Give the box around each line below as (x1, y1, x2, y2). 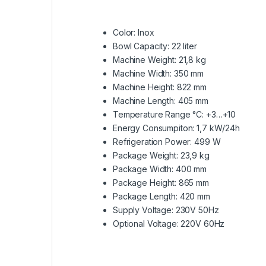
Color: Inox (113, 27, 154, 38)
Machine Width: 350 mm (113, 68, 204, 79)
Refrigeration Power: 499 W (113, 137, 221, 147)
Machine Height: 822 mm (113, 82, 207, 93)
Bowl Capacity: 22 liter (113, 41, 197, 52)
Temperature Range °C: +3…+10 (113, 109, 236, 120)
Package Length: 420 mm (113, 191, 210, 202)
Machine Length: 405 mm (113, 96, 208, 106)
